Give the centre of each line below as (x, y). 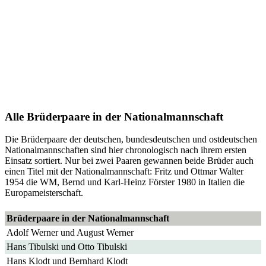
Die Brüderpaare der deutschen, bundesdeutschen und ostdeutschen (131, 140)
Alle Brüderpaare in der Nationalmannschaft (114, 116)
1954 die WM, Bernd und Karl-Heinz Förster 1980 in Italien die (125, 182)
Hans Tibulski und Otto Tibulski (67, 247)
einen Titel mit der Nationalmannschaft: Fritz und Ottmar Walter (124, 172)
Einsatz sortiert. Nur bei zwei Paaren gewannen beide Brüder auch (129, 161)
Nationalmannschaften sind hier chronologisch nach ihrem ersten (126, 150)
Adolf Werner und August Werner (70, 233)
